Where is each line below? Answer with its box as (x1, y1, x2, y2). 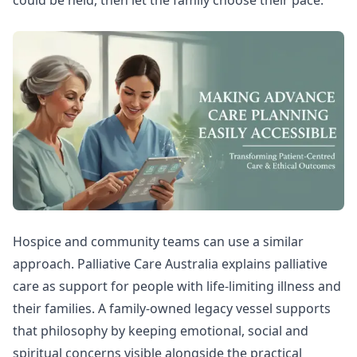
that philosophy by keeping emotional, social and (13, 322, 308, 340)
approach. (13, 255, 77, 273)
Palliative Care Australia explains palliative (77, 255, 328, 273)
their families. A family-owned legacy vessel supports (13, 300, 331, 318)
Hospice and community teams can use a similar (13, 233, 304, 251)
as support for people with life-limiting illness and (39, 277, 341, 296)
